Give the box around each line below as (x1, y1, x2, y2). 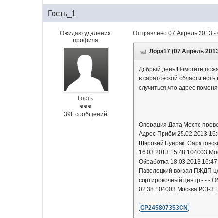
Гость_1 (48, 9, 76, 18)
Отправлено (133, 30, 169, 36)
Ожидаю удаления (60, 30, 111, 36)
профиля (73, 37, 98, 44)
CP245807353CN (140, 204, 188, 211)
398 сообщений (64, 111, 108, 118)
